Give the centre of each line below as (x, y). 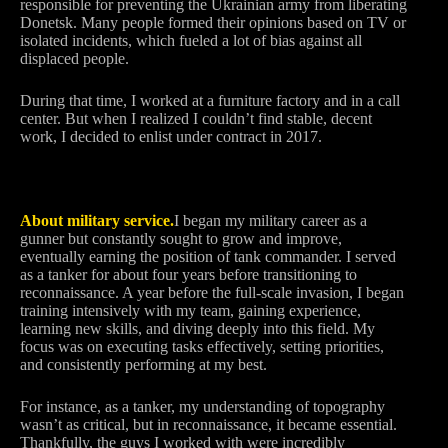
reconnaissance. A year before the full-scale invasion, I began (212, 292)
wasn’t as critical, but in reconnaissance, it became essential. (208, 424)
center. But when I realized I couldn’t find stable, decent (196, 118)
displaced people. (74, 58)
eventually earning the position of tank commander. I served (208, 256)
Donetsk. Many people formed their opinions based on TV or (213, 22)
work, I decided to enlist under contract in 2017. (171, 136)
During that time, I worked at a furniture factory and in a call (210, 100)
